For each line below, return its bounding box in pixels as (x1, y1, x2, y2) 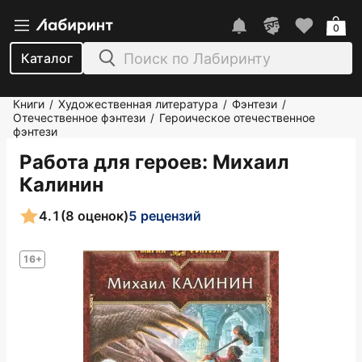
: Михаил (202, 150, 289, 174)
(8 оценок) (61, 207, 128, 224)
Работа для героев (19, 150, 202, 174)
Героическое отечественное (159, 111, 315, 124)
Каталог (20, 50, 73, 66)
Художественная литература (58, 97, 218, 111)
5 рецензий (128, 207, 201, 224)
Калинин (19, 173, 103, 196)
